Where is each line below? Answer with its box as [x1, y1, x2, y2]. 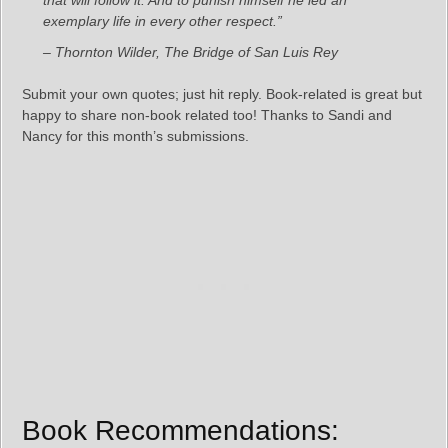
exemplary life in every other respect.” [43, 13, 282, 29]
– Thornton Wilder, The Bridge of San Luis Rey [43, 44, 338, 60]
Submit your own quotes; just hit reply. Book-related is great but [22, 86, 422, 102]
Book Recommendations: [22, 415, 339, 446]
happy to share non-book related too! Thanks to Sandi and [22, 107, 392, 123]
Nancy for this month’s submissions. [22, 128, 249, 144]
